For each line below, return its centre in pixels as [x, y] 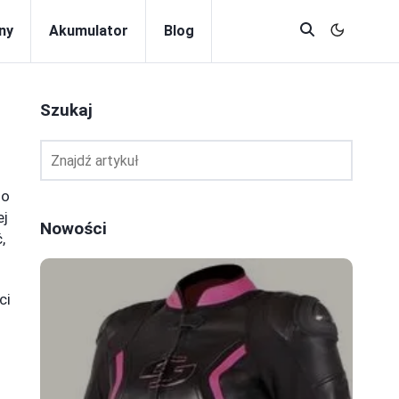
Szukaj [66, 110]
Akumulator [89, 31]
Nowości [73, 228]
